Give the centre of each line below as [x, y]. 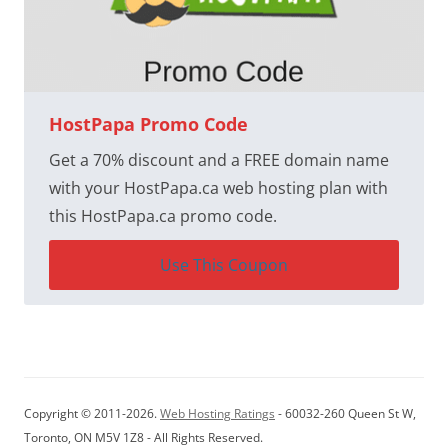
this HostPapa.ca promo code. [163, 215]
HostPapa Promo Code [148, 123]
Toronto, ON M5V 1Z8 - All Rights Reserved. [143, 437]
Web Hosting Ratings [217, 413]
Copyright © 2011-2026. [92, 413]
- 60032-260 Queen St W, [345, 413]
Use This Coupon [224, 264]
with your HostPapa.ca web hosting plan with [218, 187]
